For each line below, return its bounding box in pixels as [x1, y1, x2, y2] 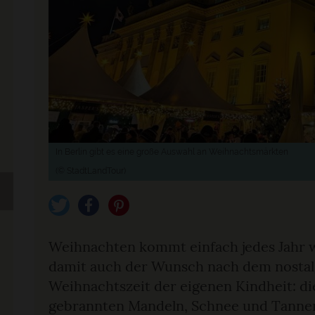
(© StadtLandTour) [56, 166, 126, 176]
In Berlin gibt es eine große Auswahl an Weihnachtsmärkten [56, 147, 288, 157]
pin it [110, 221, 129, 231]
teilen [80, 221, 102, 231]
